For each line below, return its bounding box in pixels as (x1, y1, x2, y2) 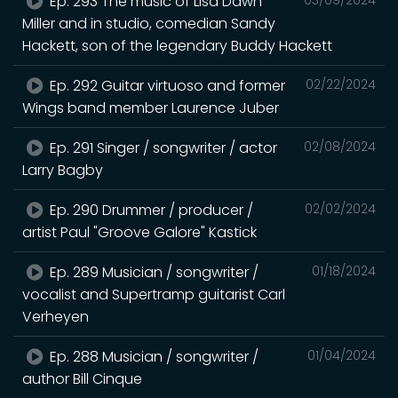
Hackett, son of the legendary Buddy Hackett (22, 35, 332, 56)
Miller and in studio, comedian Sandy (22, 12, 275, 34)
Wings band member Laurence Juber (22, 97, 279, 118)
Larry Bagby (22, 159, 103, 180)
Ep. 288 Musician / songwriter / (46, 346, 259, 367)
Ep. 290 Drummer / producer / (46, 199, 254, 220)
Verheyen (22, 306, 89, 327)
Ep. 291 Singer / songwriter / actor (46, 137, 278, 158)
